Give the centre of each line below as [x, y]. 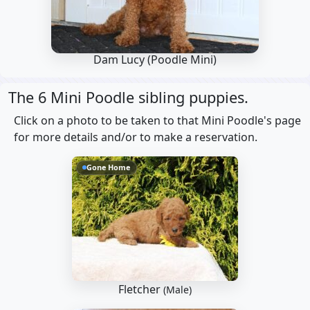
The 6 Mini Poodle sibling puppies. [128, 97]
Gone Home [109, 167]
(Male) [177, 290]
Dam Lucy [120, 60]
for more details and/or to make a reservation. [136, 137]
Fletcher [141, 289]
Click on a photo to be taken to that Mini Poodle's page [157, 120]
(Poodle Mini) [182, 60]
